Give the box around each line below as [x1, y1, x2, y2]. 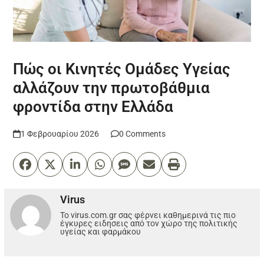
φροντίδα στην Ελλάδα [13, 97, 174, 115]
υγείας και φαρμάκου [60, 226, 141, 236]
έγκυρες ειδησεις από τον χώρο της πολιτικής [60, 218, 238, 228]
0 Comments [118, 128, 166, 138]
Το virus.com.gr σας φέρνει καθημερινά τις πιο [60, 210, 236, 220]
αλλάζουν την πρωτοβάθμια [13, 78, 210, 97]
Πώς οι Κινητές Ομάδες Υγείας [13, 60, 231, 78]
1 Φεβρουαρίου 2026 [20, 128, 99, 138]
